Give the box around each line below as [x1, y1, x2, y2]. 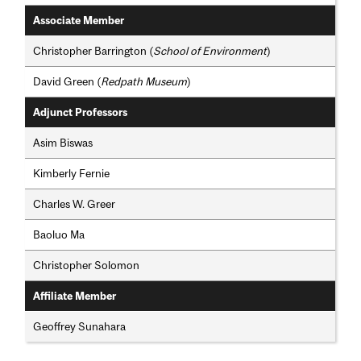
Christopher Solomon [33, 259, 140, 272]
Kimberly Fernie [33, 167, 110, 180]
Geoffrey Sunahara [33, 320, 127, 334]
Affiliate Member [33, 290, 117, 303]
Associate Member [33, 15, 125, 27]
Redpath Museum [101, 75, 188, 89]
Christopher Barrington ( [33, 44, 154, 58]
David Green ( [33, 75, 102, 89]
